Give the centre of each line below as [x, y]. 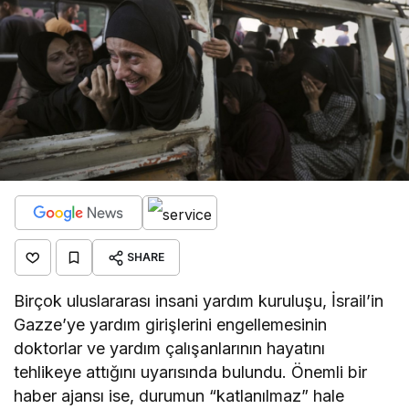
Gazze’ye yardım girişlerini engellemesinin [171, 324]
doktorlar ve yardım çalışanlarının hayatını [170, 348]
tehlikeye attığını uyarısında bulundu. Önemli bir [191, 372]
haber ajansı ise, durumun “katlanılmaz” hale [179, 395]
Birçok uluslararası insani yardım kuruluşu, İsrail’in [199, 300]
